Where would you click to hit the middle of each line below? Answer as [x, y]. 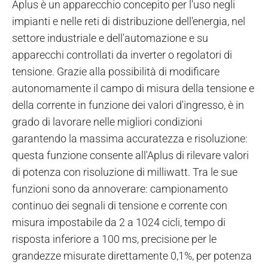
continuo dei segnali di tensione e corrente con [120, 205]
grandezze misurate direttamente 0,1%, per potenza [132, 255]
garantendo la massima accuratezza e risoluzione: [130, 138]
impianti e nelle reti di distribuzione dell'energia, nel [129, 21]
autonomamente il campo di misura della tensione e [133, 88]
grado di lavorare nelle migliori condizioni [107, 121]
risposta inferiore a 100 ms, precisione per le [114, 239]
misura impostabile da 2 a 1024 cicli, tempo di [119, 222]
